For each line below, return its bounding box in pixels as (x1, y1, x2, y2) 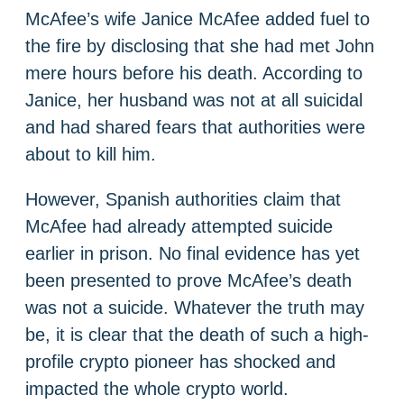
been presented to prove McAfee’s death (25, 271, 352, 291)
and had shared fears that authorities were (25, 117, 365, 138)
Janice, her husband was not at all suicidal (25, 90, 363, 111)
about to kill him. (25, 144, 156, 165)
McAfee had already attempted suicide (25, 216, 333, 237)
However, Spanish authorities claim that (25, 189, 341, 210)
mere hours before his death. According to (25, 63, 363, 84)
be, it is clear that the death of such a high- (25, 325, 369, 345)
